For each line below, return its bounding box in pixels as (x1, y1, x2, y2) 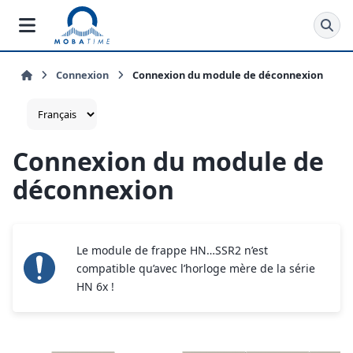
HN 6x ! (76, 278, 115, 294)
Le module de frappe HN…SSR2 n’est (76, 242, 269, 258)
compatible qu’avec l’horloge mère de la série (76, 260, 316, 276)
